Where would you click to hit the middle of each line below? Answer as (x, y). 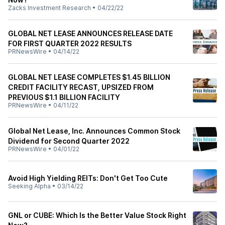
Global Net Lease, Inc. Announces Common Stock (94, 131)
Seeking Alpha (29, 186)
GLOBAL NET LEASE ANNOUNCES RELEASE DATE (90, 33)
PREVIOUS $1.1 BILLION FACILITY (64, 97)
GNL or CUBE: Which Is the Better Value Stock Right (97, 215)
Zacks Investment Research (49, 8)
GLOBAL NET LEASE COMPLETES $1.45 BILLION (89, 77)
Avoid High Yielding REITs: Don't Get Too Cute (88, 178)
